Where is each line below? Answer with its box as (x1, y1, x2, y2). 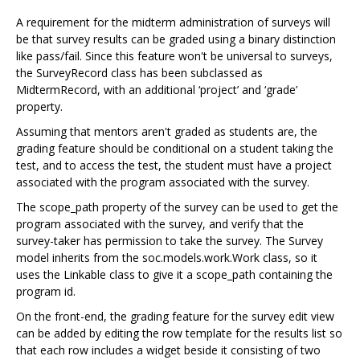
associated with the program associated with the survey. (16, 174, 309, 190)
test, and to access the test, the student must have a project (16, 157, 332, 174)
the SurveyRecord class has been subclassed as (16, 65, 263, 81)
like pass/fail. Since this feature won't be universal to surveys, (16, 48, 333, 64)
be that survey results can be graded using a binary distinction (16, 31, 336, 47)
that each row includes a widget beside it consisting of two (16, 342, 321, 358)
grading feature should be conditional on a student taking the (16, 141, 333, 157)
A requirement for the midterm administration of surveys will (16, 14, 330, 31)
